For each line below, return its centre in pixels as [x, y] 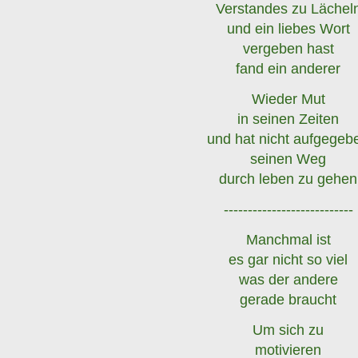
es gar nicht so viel [288, 259]
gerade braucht [288, 299]
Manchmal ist [288, 239]
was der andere [288, 279]
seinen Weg [288, 159]
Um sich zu [288, 330]
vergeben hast [288, 48]
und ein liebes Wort [288, 28]
